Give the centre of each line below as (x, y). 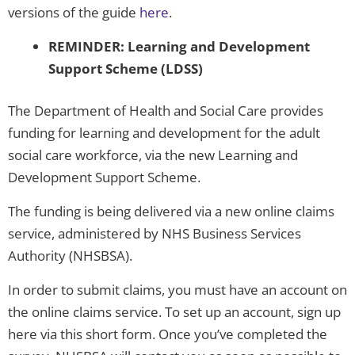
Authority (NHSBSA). (70, 256)
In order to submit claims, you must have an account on (177, 290)
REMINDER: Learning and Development (179, 46)
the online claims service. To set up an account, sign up (174, 312)
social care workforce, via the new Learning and (153, 155)
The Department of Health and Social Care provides (166, 111)
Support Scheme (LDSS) (126, 68)
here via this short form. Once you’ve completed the (168, 334)
